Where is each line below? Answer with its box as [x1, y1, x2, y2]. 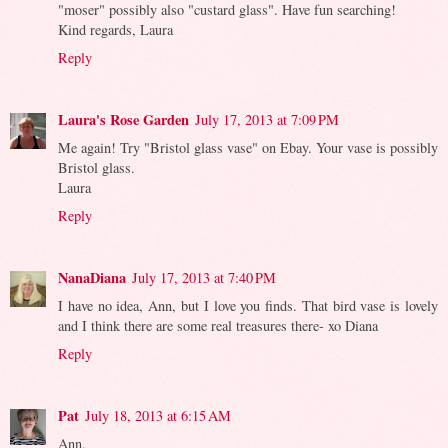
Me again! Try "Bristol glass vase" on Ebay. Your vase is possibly [58, 137, 438, 157]
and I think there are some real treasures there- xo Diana [58, 315, 378, 335]
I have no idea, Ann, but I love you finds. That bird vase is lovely [58, 295, 438, 315]
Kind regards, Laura [58, 19, 173, 39]
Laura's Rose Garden [58, 108, 189, 130]
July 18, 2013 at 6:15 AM [85, 405, 231, 425]
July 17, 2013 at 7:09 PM [195, 109, 339, 129]
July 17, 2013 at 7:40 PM [132, 267, 276, 287]
